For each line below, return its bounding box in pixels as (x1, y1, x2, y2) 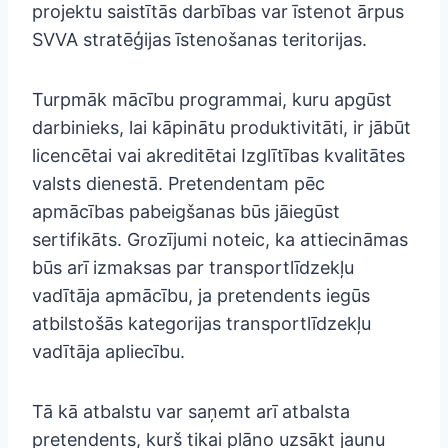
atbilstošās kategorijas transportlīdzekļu (32, 312, 371, 334)
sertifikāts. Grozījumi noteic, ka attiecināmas (32, 228, 408, 250)
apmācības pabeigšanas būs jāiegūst (32, 200, 340, 222)
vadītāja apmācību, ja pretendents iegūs (32, 284, 370, 306)
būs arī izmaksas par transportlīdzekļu (32, 256, 354, 278)
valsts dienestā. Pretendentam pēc (32, 172, 325, 194)
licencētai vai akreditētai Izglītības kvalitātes (32, 144, 405, 166)
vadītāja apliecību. (32, 340, 185, 362)
